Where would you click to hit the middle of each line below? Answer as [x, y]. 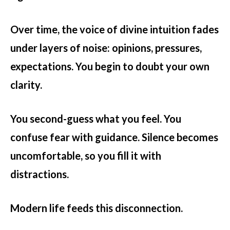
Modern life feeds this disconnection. [97, 208]
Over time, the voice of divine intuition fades [114, 30]
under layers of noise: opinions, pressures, [106, 48]
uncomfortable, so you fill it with [86, 156]
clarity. [26, 85]
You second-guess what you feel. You [96, 119]
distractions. [40, 174]
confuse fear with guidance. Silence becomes [114, 137]
